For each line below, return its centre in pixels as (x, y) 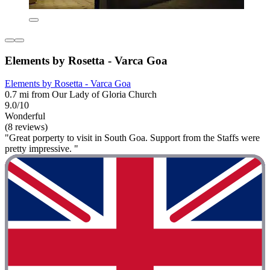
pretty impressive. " (42, 149)
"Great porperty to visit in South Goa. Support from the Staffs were (132, 138)
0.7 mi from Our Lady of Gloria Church (81, 95)
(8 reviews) (26, 127)
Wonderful (25, 116)
